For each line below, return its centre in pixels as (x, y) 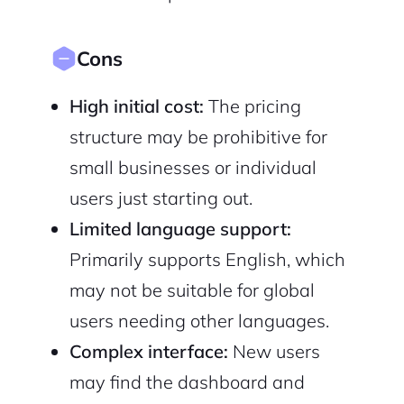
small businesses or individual (193, 168)
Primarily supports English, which (207, 260)
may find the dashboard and (187, 382)
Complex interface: (148, 352)
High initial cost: (136, 106)
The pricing (252, 106)
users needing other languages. (199, 321)
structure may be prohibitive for (198, 137)
